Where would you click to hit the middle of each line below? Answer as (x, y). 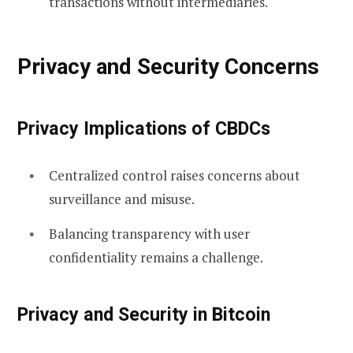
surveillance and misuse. (122, 199)
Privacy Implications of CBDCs (144, 128)
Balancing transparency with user (149, 233)
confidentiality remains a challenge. (156, 257)
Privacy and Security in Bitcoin (144, 315)
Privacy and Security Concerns (168, 66)
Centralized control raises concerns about (175, 175)
